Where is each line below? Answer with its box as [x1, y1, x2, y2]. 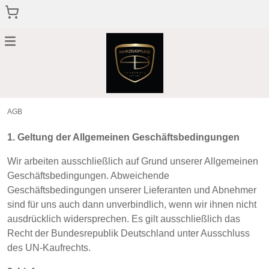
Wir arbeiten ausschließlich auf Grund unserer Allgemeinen [7, 156, 258, 166]
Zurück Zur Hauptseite [5, 98, 100, 109]
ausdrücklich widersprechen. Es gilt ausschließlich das [7, 214, 240, 224]
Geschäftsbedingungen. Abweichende [7, 171, 169, 181]
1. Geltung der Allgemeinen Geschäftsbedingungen [7, 132, 240, 142]
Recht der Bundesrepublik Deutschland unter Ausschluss [7, 228, 250, 238]
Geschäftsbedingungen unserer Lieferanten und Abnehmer [7, 185, 256, 195]
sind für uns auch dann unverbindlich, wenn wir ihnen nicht [7, 199, 256, 210]
